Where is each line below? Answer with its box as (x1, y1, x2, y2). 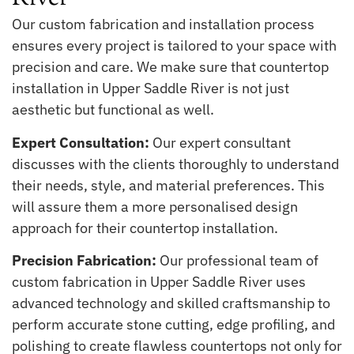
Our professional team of (156, 251, 318, 270)
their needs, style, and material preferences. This (12, 175, 325, 194)
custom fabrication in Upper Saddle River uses (12, 273, 306, 292)
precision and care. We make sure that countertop (12, 58, 329, 77)
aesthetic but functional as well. (12, 100, 217, 119)
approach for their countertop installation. (12, 218, 278, 237)
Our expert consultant (149, 133, 291, 152)
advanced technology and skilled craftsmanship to (12, 294, 330, 313)
